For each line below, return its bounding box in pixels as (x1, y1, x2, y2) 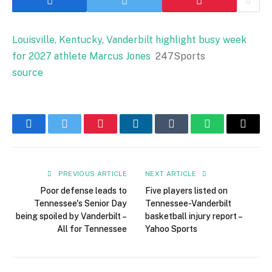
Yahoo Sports (145, 224, 197, 234)
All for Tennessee (57, 224, 127, 234)
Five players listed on (145, 186, 228, 195)
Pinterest (99, 126, 138, 139)
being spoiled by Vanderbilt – (16, 211, 127, 221)
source (12, 67, 43, 78)
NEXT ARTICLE (145, 170, 199, 177)
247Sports (155, 50, 205, 62)
